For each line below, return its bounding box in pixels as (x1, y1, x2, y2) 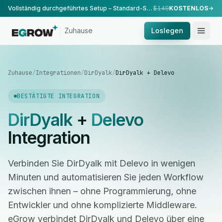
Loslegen (151, 26, 183, 35)
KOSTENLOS (169, 4, 208, 12)
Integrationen (36, 69, 81, 77)
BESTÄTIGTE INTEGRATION (17, 92, 100, 100)
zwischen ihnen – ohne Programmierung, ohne (8, 186, 196, 196)
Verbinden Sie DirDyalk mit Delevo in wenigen (8, 158, 195, 168)
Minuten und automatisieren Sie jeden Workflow (8, 172, 204, 182)
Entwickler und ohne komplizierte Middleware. (8, 200, 197, 210)
